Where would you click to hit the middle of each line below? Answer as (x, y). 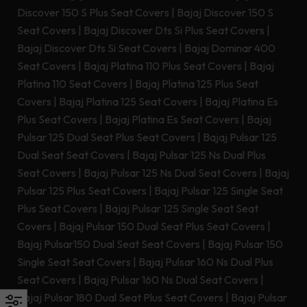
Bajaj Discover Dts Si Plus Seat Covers (174, 30)
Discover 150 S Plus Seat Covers (93, 13)
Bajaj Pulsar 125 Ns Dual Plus (199, 155)
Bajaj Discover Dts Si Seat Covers (97, 48)
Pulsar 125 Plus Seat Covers (82, 191)
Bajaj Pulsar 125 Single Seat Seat (182, 209)
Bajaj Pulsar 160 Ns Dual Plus (206, 262)
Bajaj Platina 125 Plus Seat (197, 84)
